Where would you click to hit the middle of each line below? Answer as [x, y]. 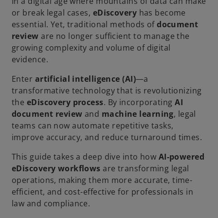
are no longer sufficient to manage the [114, 36]
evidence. [30, 60]
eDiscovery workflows [56, 169]
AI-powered [182, 157]
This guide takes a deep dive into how [85, 157]
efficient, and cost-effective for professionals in [103, 192]
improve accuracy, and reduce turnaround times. [107, 137]
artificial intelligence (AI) [85, 79]
